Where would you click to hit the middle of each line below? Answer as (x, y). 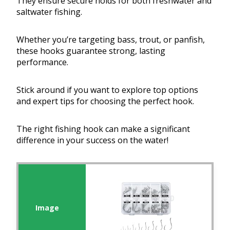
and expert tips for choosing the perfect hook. (105, 101)
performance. (42, 62)
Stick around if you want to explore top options (107, 90)
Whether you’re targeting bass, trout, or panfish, (111, 40)
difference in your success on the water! (92, 140)
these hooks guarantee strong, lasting (91, 51)
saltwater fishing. (49, 12)
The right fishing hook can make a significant (103, 129)
